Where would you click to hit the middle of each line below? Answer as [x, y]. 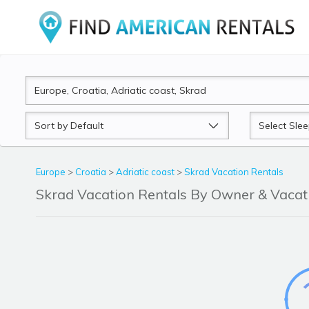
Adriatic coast [146, 172]
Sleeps [266, 120]
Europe [52, 172]
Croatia [92, 172]
